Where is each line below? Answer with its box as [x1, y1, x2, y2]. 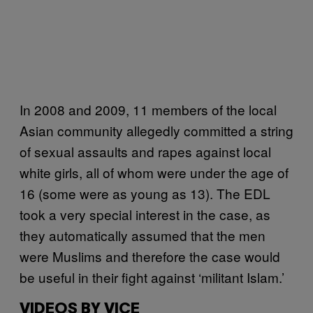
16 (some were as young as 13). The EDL [20, 183, 270, 203]
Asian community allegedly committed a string [20, 120, 293, 140]
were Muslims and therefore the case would [20, 246, 280, 265]
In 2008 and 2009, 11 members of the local [20, 99, 277, 119]
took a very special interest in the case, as [20, 204, 270, 224]
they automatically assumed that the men [20, 225, 265, 245]
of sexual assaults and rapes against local [20, 141, 271, 161]
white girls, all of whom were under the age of [20, 162, 289, 182]
